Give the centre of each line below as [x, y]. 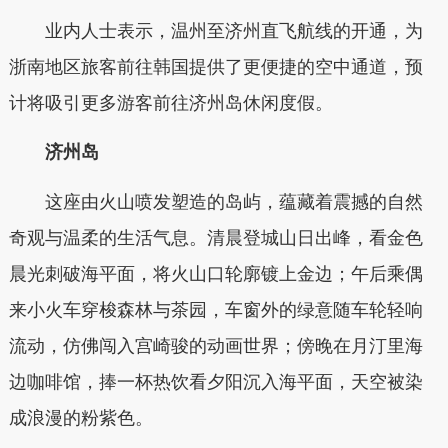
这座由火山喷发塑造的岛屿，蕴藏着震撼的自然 [233, 201]
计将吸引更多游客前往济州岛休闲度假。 [170, 102]
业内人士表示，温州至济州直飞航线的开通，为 [215, 30]
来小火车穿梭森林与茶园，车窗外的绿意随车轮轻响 [215, 309]
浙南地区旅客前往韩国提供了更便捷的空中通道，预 [215, 66]
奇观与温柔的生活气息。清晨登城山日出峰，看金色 [215, 237]
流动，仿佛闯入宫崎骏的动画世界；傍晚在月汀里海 [215, 345]
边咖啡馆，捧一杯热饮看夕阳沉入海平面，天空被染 [215, 381]
